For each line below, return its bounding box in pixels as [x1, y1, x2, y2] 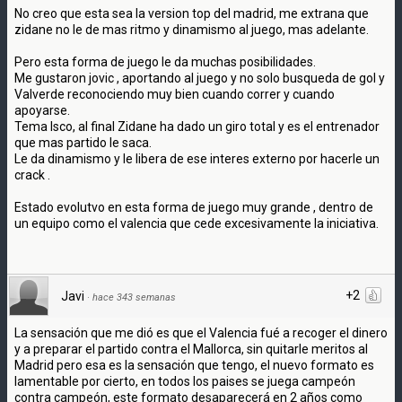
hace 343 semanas [92, 291, 176, 303]
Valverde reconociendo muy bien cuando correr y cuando [14, 86, 335, 101]
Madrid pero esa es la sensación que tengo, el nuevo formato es [14, 357, 374, 372]
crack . [14, 167, 50, 182]
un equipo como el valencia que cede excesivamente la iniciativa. [14, 215, 379, 231]
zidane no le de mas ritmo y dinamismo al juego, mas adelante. [14, 22, 369, 37]
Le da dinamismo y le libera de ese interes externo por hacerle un [14, 151, 380, 166]
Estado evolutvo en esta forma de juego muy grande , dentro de [14, 199, 373, 214]
